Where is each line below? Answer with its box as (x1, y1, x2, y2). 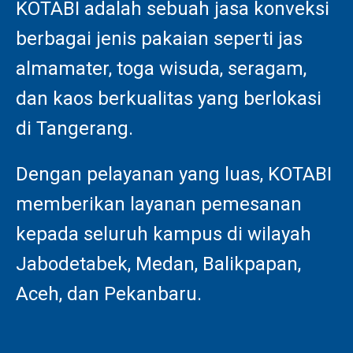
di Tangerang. (16, 117, 133, 139)
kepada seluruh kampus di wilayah (16, 222, 311, 245)
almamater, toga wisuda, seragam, (16, 58, 307, 80)
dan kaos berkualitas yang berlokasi (16, 87, 321, 110)
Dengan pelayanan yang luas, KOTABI (16, 162, 332, 185)
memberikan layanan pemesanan (16, 192, 302, 215)
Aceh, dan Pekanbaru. (16, 282, 202, 305)
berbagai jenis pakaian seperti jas (16, 28, 303, 50)
